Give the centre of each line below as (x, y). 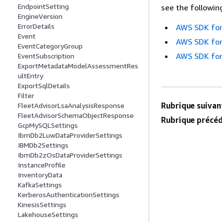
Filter (26, 96)
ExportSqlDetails (44, 86)
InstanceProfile (42, 165)
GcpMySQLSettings (48, 125)
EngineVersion (40, 16)
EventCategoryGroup (50, 46)
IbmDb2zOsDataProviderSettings (70, 155)
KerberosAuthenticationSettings (69, 195)
